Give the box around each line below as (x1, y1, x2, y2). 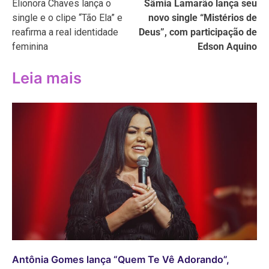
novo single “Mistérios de (148, 11, 257, 23)
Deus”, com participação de (139, 26, 257, 38)
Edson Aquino (198, 40, 257, 52)
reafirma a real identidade (12, 26, 118, 38)
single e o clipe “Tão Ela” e (12, 11, 122, 23)
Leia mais (12, 68, 82, 88)
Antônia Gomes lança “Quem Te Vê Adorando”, (12, 253, 229, 266)
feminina (12, 40, 48, 52)
